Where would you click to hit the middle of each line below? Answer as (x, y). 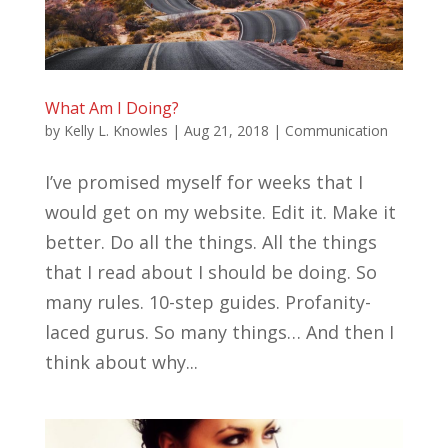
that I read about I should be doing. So (210, 271)
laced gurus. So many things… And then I (219, 331)
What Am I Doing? (111, 107)
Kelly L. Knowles (115, 130)
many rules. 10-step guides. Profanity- (207, 301)
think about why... (121, 361)
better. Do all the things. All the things (210, 241)
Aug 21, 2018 (226, 130)
